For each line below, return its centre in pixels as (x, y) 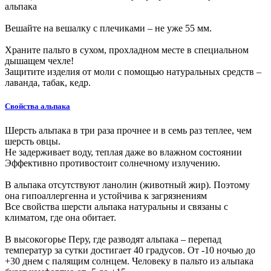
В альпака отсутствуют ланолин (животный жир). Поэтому (127, 184)
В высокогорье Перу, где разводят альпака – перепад (113, 239)
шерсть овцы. (33, 141)
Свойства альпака (38, 106)
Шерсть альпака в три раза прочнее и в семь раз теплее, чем (128, 130)
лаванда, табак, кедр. (48, 83)
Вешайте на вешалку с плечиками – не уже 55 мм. (108, 28)
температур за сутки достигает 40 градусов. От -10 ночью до (130, 250)
